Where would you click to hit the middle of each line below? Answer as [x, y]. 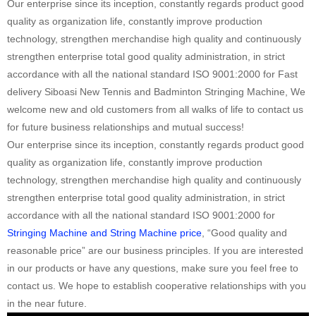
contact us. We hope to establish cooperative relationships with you [157, 285]
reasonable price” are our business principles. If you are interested [155, 250]
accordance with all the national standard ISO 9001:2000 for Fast [152, 74]
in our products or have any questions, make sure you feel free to [153, 268]
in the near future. [47, 303]
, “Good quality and [244, 232]
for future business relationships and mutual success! [126, 127]
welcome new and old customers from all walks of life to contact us [155, 109]
